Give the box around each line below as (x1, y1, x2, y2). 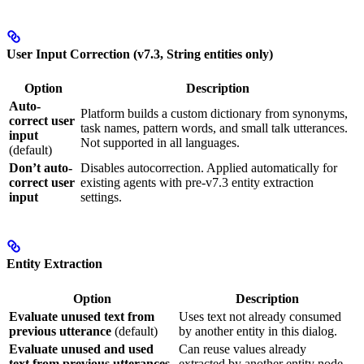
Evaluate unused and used (9, 341, 154, 356)
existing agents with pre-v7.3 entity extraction (80, 175, 314, 189)
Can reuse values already (179, 341, 306, 356)
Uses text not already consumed (179, 309, 341, 323)
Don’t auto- (9, 161, 72, 175)
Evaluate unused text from (9, 309, 154, 323)
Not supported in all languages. (80, 136, 240, 149)
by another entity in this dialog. (179, 323, 337, 338)
